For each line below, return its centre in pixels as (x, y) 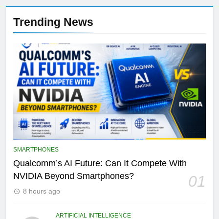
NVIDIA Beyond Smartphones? (74, 176)
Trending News (53, 22)
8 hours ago (42, 191)
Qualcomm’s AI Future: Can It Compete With (100, 163)
